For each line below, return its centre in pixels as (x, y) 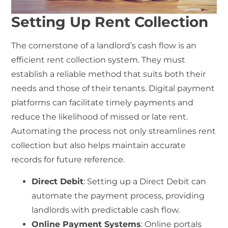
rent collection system (93, 60)
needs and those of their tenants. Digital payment (113, 89)
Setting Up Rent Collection (110, 22)
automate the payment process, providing (118, 195)
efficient (29, 60)
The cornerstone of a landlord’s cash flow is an (104, 46)
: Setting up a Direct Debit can (145, 181)
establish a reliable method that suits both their (109, 74)
